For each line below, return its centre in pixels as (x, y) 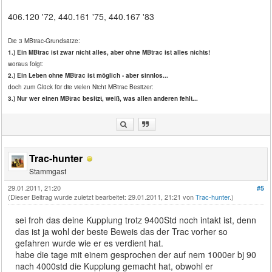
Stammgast (48, 171)
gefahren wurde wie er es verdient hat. (90, 243)
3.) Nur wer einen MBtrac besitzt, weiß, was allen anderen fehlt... (103, 98)
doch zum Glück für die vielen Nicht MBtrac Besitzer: (81, 87)
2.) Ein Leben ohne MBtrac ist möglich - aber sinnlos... (88, 75)
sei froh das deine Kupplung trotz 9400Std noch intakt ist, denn (136, 219)
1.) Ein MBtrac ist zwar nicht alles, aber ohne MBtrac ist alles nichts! (109, 52)
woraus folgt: (26, 63)
